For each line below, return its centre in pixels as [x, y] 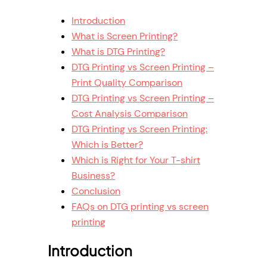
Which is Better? [107, 144]
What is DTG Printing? [118, 51]
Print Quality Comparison [127, 82]
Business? [93, 175]
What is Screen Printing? [125, 36]
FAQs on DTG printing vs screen [140, 206]
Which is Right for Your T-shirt [136, 160]
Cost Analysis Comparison [130, 113]
